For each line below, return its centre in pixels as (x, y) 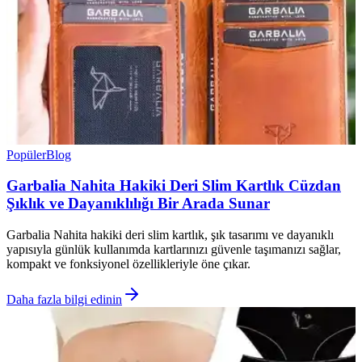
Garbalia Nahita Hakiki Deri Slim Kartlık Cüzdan (174, 186)
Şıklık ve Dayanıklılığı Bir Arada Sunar (138, 204)
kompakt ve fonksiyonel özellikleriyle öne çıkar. (128, 264)
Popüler (26, 154)
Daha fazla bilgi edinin (64, 300)
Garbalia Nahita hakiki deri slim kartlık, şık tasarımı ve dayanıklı (170, 235)
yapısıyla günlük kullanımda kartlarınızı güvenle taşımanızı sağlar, (174, 250)
